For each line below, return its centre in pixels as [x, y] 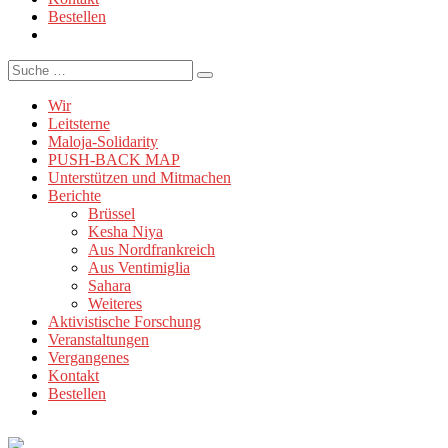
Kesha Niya [125, 232]
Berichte [74, 196]
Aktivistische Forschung [124, 322]
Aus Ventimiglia [139, 268]
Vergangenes [88, 358]
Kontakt [73, 376]
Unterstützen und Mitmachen [139, 178]
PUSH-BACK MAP [114, 160]
